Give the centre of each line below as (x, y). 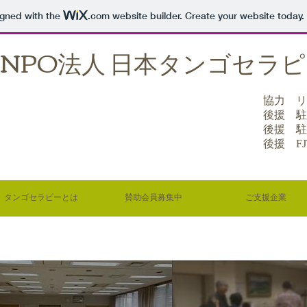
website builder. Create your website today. (207, 16)
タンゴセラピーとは (41, 198)
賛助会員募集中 (153, 198)
